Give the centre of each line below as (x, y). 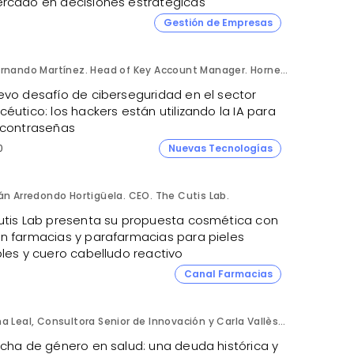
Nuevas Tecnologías (220, 148)
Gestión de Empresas (218, 22)
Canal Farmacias (228, 273)
